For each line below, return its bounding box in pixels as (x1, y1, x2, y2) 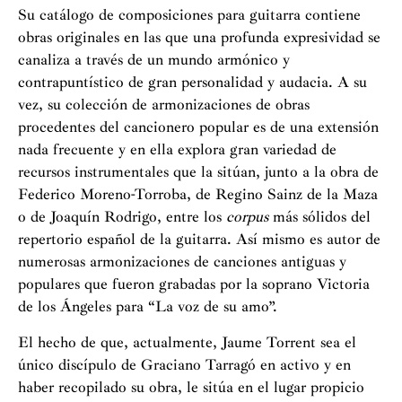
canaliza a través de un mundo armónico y (18, 50, 290, 69)
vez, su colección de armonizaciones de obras (18, 95, 310, 114)
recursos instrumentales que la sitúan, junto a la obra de (18, 162, 379, 181)
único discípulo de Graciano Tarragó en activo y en (18, 355, 351, 374)
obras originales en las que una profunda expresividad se (18, 28, 380, 47)
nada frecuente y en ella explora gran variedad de (18, 140, 336, 159)
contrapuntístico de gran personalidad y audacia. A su (18, 73, 367, 92)
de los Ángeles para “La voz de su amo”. (18, 297, 277, 316)
